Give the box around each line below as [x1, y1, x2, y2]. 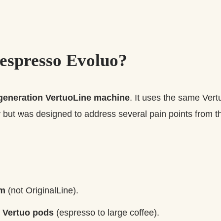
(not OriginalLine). [5, 185, 78, 195]
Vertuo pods [2, 207, 54, 218]
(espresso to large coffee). [54, 207, 159, 218]
